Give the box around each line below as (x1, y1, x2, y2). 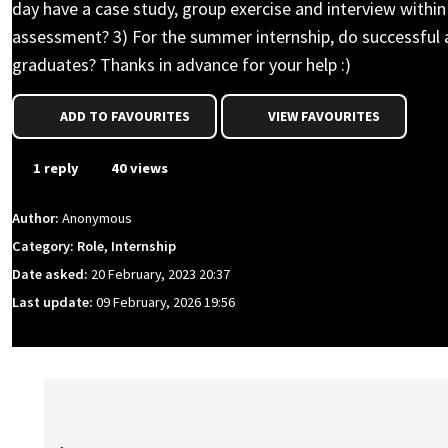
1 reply (30, 159, 79, 177)
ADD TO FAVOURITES (59, 107, 190, 125)
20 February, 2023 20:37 (91, 265, 230, 284)
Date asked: (12, 265, 91, 284)
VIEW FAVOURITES (265, 107, 380, 125)
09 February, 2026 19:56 (96, 293, 235, 312)
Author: (12, 209, 62, 228)
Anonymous (62, 209, 132, 228)
